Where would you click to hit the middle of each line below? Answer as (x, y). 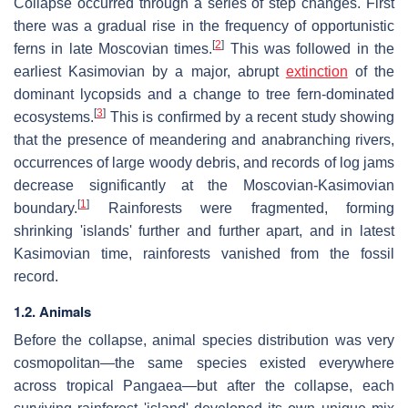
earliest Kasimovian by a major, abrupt (150, 72)
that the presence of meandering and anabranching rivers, (204, 140)
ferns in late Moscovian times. (113, 49)
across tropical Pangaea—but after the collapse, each (204, 386)
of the (371, 72)
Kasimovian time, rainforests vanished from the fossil (204, 254)
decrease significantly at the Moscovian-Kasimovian (204, 186)
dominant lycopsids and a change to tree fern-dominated (204, 95)
